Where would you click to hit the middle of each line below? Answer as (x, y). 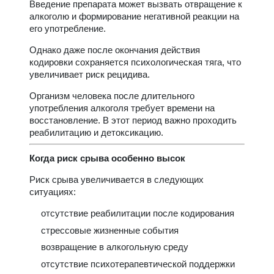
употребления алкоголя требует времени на (122, 108)
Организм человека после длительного (112, 96)
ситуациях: (53, 192)
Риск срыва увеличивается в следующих (117, 180)
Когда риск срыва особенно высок (107, 158)
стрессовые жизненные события (109, 230)
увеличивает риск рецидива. (90, 75)
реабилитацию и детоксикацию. (96, 133)
